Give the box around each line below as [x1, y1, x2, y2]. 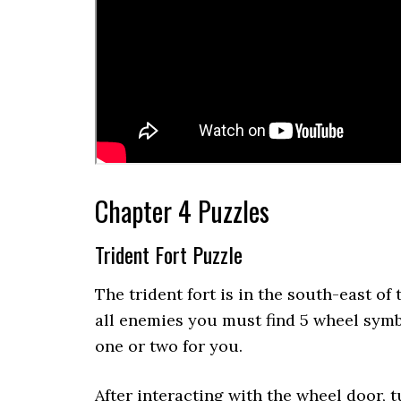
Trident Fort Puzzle [95, 238, 243, 270]
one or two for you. [95, 336, 243, 356]
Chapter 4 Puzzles [95, 191, 269, 231]
